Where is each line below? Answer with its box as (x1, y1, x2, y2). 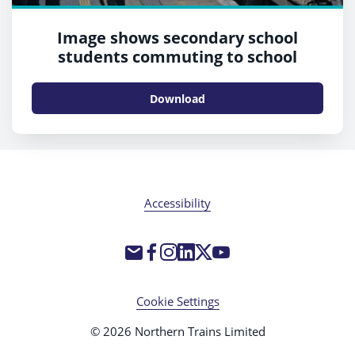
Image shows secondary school (57, 27, 298, 49)
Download (150, 90, 205, 106)
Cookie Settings (136, 293, 219, 310)
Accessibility (144, 195, 211, 212)
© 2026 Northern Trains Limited (90, 323, 265, 340)
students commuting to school (58, 46, 297, 68)
